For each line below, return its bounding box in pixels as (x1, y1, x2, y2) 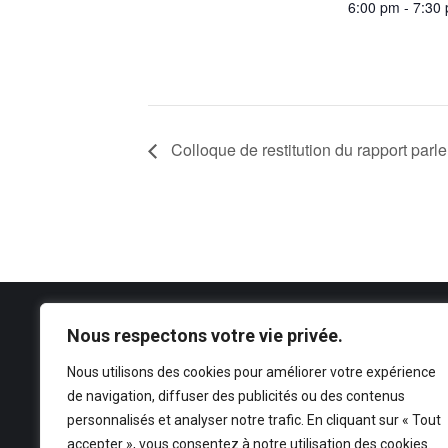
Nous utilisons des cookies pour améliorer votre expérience (67, 364, 436, 380)
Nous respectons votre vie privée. (67, 325, 343, 346)
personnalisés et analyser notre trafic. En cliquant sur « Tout (67, 412, 441, 428)
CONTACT (50, 332, 117, 351)
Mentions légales (50, 423, 149, 439)
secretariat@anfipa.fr (50, 393, 171, 409)
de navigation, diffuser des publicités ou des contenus (67, 388, 405, 404)
